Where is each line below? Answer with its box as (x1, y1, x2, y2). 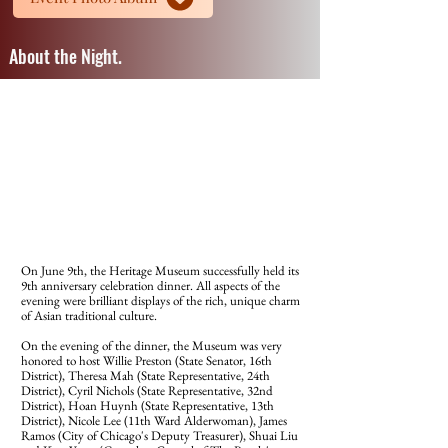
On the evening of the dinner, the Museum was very (21, 337, 282, 354)
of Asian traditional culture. (21, 307, 157, 324)
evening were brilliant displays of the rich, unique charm (21, 292, 300, 309)
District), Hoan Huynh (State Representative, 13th (21, 397, 274, 414)
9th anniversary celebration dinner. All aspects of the (21, 277, 280, 294)
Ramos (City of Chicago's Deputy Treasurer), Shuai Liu (21, 427, 298, 444)
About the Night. (9, 43, 122, 69)
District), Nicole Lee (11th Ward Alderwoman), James (21, 412, 287, 429)
